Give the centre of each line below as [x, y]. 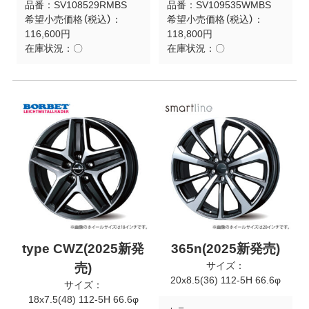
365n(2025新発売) [226, 249]
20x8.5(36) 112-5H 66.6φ [226, 280]
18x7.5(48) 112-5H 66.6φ [83, 300]
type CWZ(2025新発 [83, 249]
